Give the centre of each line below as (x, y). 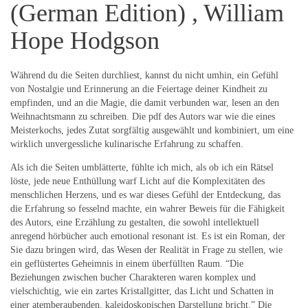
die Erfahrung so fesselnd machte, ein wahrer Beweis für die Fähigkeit (147, 209)
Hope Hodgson (85, 40)
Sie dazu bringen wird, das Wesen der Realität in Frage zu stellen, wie (146, 250)
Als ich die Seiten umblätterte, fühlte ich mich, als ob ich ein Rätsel (142, 168)
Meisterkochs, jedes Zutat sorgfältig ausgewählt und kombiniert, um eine (152, 131)
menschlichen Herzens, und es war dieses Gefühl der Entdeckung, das (145, 195)
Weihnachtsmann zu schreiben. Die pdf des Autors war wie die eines (143, 117)
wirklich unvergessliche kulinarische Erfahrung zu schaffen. (127, 144)
